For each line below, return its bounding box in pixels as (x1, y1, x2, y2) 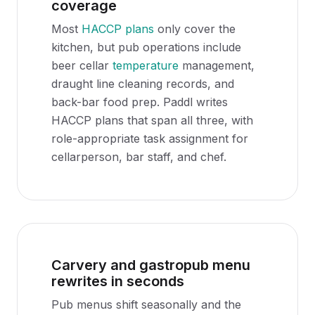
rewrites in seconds (51, 273, 184, 290)
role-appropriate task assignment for (51, 131, 248, 146)
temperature (112, 58, 179, 72)
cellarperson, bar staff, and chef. (51, 150, 226, 164)
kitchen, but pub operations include (51, 40, 241, 54)
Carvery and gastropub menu (51, 257, 250, 274)
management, (179, 58, 255, 72)
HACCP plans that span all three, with (51, 113, 253, 127)
